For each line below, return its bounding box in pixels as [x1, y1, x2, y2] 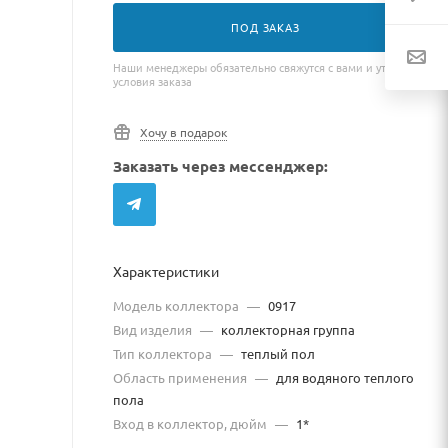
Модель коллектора [113, 297, 242, 314]
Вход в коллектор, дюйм [113, 415, 270, 432]
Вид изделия [113, 321, 195, 338]
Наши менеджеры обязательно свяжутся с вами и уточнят [113, 59, 415, 75]
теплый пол [238, 345, 315, 362]
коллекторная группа [218, 321, 355, 338]
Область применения [113, 369, 250, 386]
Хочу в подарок [140, 124, 227, 140]
